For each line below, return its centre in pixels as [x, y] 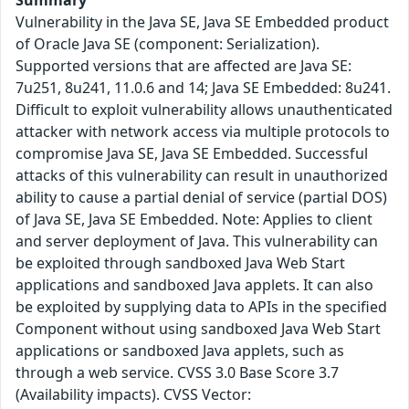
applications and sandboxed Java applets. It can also [194, 285]
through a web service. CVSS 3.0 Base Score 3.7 [177, 373]
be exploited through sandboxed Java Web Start [180, 263]
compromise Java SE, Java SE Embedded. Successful [192, 154]
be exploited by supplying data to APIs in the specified [201, 307]
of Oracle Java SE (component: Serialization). [168, 44]
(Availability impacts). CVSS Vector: [133, 395]
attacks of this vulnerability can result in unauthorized [202, 176]
